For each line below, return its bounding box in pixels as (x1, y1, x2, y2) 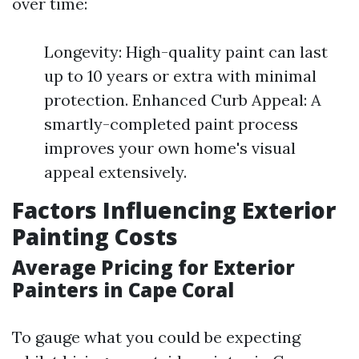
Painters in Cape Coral (12, 276, 234, 303)
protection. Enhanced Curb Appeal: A (44, 90, 321, 110)
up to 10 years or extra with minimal (44, 66, 317, 86)
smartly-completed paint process (44, 114, 298, 134)
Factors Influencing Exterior (12, 195, 336, 225)
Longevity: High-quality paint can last (44, 42, 328, 62)
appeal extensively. (44, 162, 187, 182)
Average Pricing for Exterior (12, 254, 295, 280)
